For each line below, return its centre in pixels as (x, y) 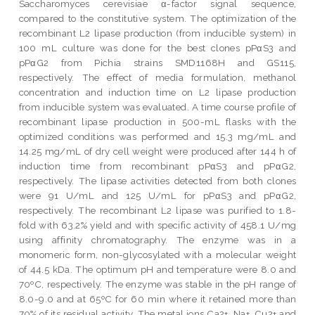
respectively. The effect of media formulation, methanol (157, 77)
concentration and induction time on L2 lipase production (157, 92)
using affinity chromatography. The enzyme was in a (157, 239)
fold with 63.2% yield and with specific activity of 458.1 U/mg (157, 225)
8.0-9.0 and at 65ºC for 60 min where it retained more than (157, 298)
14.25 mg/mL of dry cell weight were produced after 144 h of (157, 151)
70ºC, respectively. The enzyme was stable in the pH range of (157, 284)
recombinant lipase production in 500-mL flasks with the (157, 121)
